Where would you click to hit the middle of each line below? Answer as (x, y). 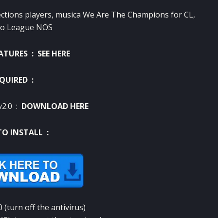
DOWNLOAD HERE (55, 106)
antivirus (67, 207)
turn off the (29, 207)
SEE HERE (54, 54)
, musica (67, 15)
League (20, 27)
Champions (148, 15)
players (38, 15)
